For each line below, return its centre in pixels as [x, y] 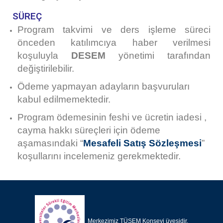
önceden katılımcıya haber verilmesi [114, 42]
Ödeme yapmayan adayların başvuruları [104, 86]
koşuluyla [44, 55]
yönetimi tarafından [158, 55]
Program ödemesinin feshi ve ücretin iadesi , [112, 117]
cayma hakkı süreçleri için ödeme [89, 130]
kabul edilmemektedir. [64, 99]
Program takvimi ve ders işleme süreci [114, 29]
